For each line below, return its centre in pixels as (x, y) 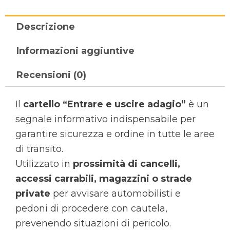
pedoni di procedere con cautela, (91, 208)
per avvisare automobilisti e (116, 193)
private (33, 193)
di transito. (39, 149)
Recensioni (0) (51, 75)
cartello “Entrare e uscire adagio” (104, 104)
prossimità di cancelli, (127, 164)
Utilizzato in (44, 164)
